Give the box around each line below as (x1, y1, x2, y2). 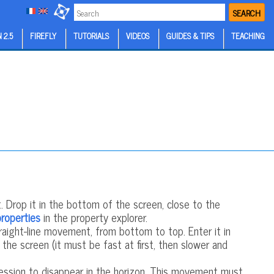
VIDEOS (126, 29, 149, 42)
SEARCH (233, 5, 261, 20)
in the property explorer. (40, 207, 147, 226)
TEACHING (231, 29, 265, 42)
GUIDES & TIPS (166, 29, 214, 42)
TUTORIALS (73, 29, 109, 42)
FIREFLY (30, 29, 56, 42)
